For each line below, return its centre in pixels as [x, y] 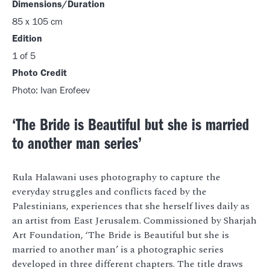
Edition [27, 40]
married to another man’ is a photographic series [118, 250]
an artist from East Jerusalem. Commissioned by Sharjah [134, 221]
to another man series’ [77, 146]
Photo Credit [39, 74]
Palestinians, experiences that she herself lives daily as [131, 206]
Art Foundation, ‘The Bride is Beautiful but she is [121, 235]
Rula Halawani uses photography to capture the [116, 177]
